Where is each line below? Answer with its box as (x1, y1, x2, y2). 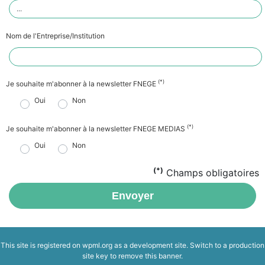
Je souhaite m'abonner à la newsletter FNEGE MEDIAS (6, 124, 187, 133)
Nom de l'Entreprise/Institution (6, 31, 105, 40)
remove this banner (118, 251, 181, 260)
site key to (82, 251, 118, 260)
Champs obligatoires (163, 166, 259, 179)
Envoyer (111, 189, 154, 202)
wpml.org (82, 240, 112, 250)
